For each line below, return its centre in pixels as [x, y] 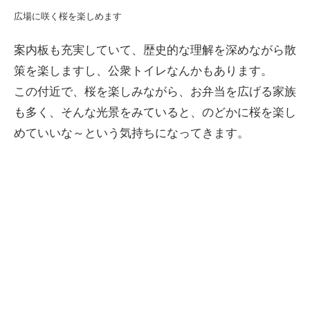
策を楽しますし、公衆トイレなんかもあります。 [143, 71]
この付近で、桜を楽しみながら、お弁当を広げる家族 [155, 92]
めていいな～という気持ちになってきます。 [131, 134]
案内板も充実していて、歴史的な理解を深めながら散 [155, 51]
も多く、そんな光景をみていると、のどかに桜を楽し [155, 113]
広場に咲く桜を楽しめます [68, 17]
